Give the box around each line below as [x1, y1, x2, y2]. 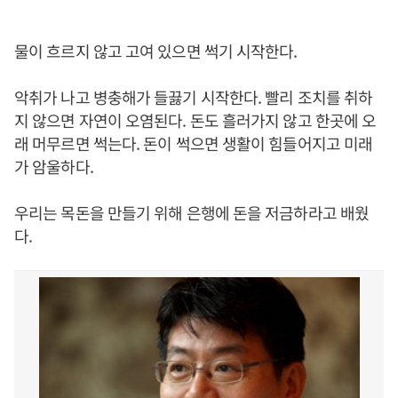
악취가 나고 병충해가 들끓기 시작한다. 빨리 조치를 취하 [14, 85, 373, 108]
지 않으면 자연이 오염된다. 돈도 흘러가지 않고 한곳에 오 [14, 108, 377, 131]
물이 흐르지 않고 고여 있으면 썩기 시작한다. [14, 39, 298, 62]
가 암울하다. [14, 155, 93, 178]
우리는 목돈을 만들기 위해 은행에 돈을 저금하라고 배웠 [14, 201, 370, 224]
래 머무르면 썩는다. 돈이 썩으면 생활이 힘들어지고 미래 [14, 131, 373, 155]
